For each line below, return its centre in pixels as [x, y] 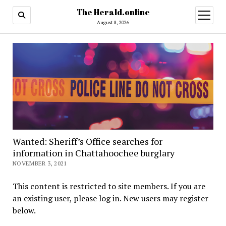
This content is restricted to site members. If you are [109, 186]
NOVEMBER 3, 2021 [40, 163]
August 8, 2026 [113, 22]
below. [24, 211]
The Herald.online [113, 12]
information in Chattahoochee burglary [93, 153]
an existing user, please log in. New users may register [110, 199]
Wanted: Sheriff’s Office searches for [87, 142]
